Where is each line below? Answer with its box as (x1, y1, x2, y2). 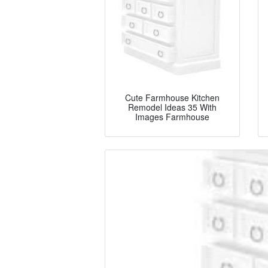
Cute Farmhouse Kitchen (125, 92, 220, 104)
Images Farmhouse (135, 111, 209, 123)
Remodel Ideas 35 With (128, 101, 217, 114)
